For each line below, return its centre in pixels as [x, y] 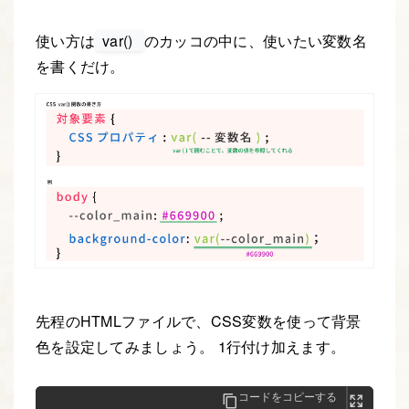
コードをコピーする [288, 395]
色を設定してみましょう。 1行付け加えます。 [191, 347]
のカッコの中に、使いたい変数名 [256, 41]
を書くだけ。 [80, 67]
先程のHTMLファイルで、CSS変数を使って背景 [199, 321]
